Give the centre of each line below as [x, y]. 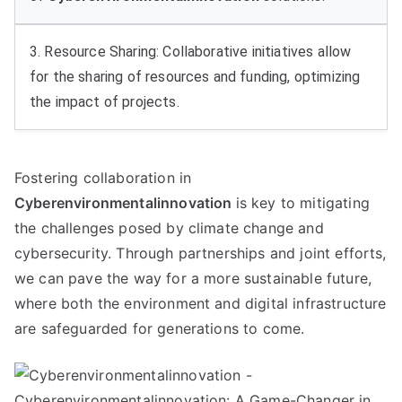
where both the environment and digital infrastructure [201, 303]
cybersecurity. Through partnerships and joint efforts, [201, 253]
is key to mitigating [302, 203]
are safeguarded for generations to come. [160, 328]
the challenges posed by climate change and [169, 228]
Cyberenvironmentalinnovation [125, 203]
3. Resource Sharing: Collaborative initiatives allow [191, 52]
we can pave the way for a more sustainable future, [193, 278]
